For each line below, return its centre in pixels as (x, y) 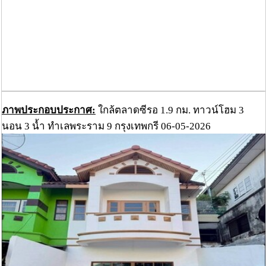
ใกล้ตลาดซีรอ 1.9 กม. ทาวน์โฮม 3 (170, 110)
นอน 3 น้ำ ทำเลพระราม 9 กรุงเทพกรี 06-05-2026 (106, 126)
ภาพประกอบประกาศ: (49, 110)
